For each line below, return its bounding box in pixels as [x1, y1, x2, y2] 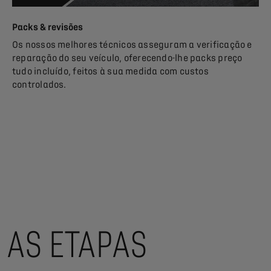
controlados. [12, 79, 68, 91]
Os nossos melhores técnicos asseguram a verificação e [12, 39, 252, 51]
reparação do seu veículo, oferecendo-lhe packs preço [12, 53, 243, 64]
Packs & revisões [12, 22, 83, 33]
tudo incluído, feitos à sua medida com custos [12, 66, 209, 77]
